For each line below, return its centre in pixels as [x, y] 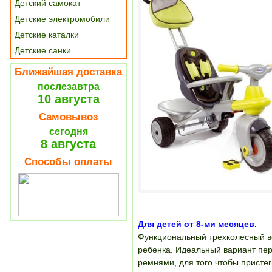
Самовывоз [68, 117]
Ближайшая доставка [68, 72]
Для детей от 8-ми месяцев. [197, 224]
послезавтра [68, 87]
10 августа [68, 99]
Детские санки [43, 50]
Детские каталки [47, 35]
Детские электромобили [62, 19]
